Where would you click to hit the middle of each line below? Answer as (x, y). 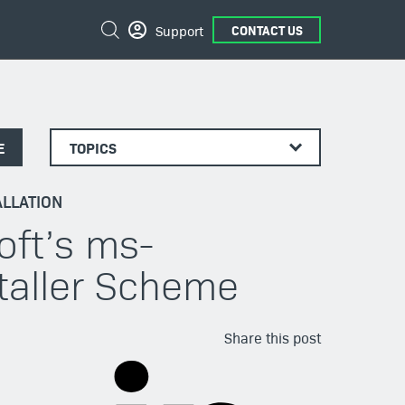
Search (119, 20)
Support (179, 30)
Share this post (272, 338)
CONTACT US (267, 30)
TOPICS (93, 147)
